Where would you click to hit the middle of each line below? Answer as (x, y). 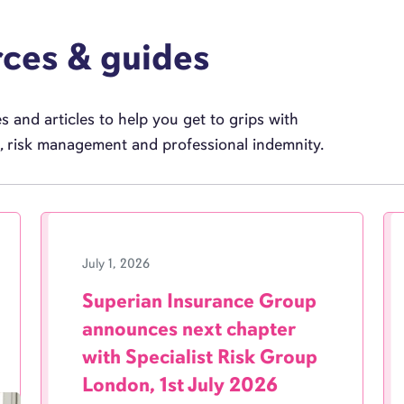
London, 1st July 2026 (180, 385)
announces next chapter (189, 329)
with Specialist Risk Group (200, 357)
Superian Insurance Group (200, 301)
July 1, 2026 (116, 263)
